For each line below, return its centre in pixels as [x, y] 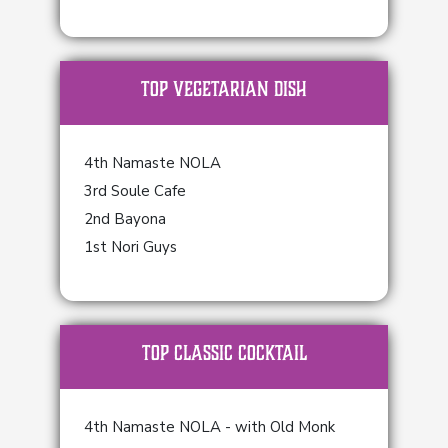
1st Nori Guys [130, 247]
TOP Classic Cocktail [224, 353]
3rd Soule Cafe [135, 191]
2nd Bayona [125, 219]
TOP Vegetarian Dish [224, 89]
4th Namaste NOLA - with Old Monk [209, 427]
